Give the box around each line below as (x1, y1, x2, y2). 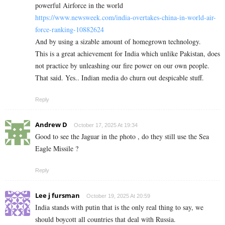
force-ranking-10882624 (35, 25, 104, 35)
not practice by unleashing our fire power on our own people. (35, 61, 209, 71)
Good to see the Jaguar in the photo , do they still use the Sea (35, 132, 209, 142)
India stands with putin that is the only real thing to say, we (35, 202, 203, 212)
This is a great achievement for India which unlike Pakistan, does (35, 49, 220, 59)
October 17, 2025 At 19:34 (74, 122, 138, 129)
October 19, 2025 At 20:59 (86, 193, 150, 199)
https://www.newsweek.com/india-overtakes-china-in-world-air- (35, 13, 216, 23)
